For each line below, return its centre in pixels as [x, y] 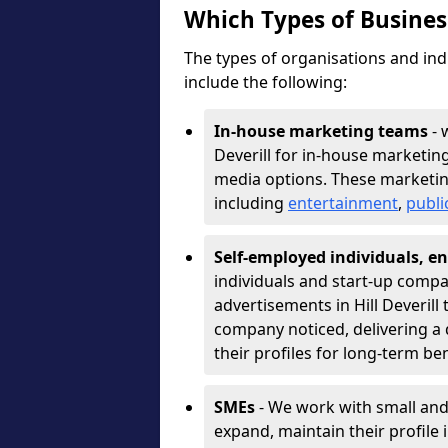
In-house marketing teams [323, 131]
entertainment [343, 203]
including [251, 203]
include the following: [265, 82]
